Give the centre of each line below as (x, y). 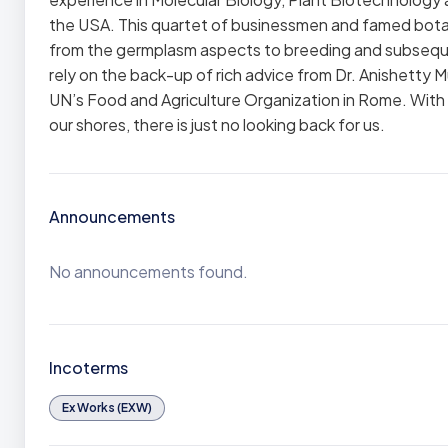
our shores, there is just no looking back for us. (217, 124)
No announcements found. (148, 271)
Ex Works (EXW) (107, 407)
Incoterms (88, 367)
